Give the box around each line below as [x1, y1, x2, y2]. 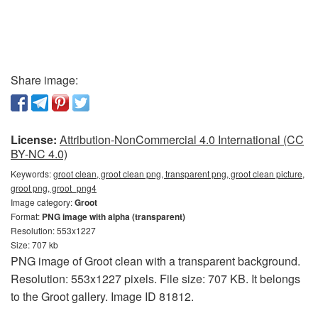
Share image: [11, 72, 78, 88]
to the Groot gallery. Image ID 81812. [11, 288, 194, 305]
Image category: [11, 196, 75, 208]
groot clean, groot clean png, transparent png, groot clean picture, [53, 168, 305, 180]
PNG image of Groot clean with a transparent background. [11, 253, 300, 269]
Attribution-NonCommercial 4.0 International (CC [60, 131, 304, 148]
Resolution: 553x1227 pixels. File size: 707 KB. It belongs [11, 270, 300, 287]
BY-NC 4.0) [11, 146, 67, 162]
